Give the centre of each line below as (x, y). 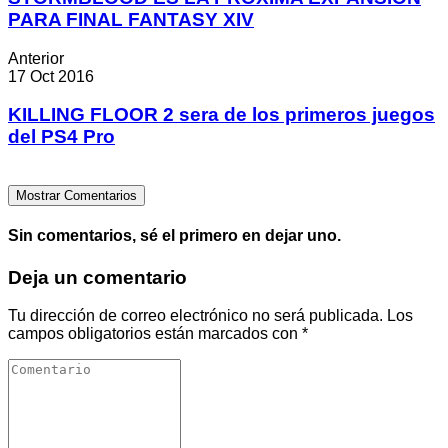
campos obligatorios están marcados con (155, 334)
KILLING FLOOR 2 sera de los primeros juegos (221, 115)
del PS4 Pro (61, 137)
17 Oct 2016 (51, 76)
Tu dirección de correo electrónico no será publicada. (195, 316)
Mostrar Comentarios (76, 196)
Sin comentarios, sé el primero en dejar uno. (174, 236)
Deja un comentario (97, 277)
